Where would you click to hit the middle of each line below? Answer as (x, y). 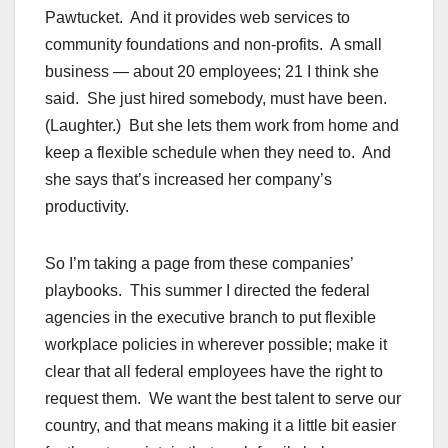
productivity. (87, 207)
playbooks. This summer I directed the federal (207, 291)
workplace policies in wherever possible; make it (216, 345)
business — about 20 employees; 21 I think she (212, 72)
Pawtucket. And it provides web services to (197, 18)
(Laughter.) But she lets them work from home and (222, 126)
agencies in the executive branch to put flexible (210, 318)
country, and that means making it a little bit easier (220, 426)
